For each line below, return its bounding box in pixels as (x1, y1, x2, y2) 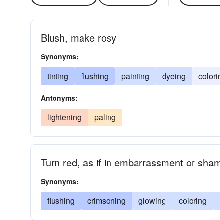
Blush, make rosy (41, 30, 116, 45)
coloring (179, 195, 207, 206)
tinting (47, 70, 68, 82)
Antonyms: (41, 93, 78, 103)
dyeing (162, 70, 186, 82)
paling (94, 111, 116, 123)
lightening (47, 111, 82, 123)
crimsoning (87, 195, 126, 206)
